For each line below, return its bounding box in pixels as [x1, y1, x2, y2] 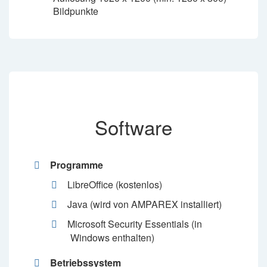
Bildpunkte [52, 4, 98, 18]
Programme [49, 158, 103, 172]
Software [95, 113, 172, 141]
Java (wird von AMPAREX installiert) [67, 197, 222, 211]
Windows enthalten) [70, 231, 154, 244]
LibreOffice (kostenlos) [67, 178, 162, 191]
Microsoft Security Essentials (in [67, 217, 202, 231]
